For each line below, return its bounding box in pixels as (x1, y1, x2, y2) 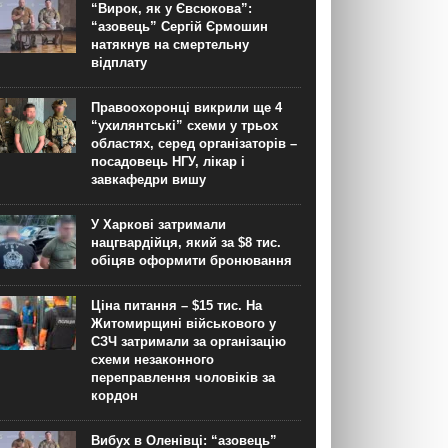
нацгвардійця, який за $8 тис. (91, 235, 281, 251)
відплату (91, 55, 147, 71)
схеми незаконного (91, 352, 214, 368)
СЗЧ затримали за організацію (91, 334, 286, 350)
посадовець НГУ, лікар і (91, 154, 245, 170)
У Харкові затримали (91, 217, 226, 233)
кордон (91, 388, 138, 404)
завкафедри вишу (91, 172, 206, 188)
